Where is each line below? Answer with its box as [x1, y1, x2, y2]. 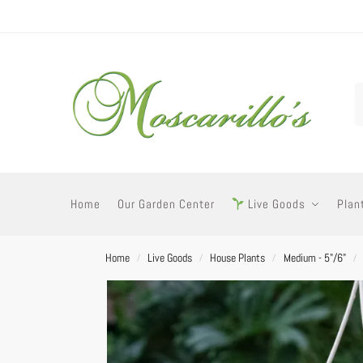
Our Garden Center [117, 196, 215, 211]
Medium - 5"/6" [283, 250, 346, 265]
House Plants [210, 250, 266, 265]
